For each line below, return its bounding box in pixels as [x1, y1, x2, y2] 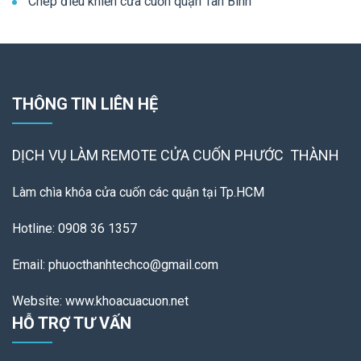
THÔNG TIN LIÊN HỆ [12, 94, 158, 114]
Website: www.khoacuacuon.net [12, 293, 201, 309]
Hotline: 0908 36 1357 [12, 221, 147, 236]
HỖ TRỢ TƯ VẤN [12, 313, 131, 333]
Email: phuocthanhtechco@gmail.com [12, 257, 218, 272]
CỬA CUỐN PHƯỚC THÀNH [160, 147, 339, 164]
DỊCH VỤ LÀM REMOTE [12, 147, 160, 164]
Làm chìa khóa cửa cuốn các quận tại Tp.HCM [12, 185, 264, 200]
